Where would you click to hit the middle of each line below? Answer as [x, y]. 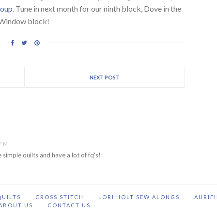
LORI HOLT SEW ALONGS [139, 197]
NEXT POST [105, 77]
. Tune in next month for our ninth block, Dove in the [97, 8]
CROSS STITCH [60, 197]
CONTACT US [69, 205]
